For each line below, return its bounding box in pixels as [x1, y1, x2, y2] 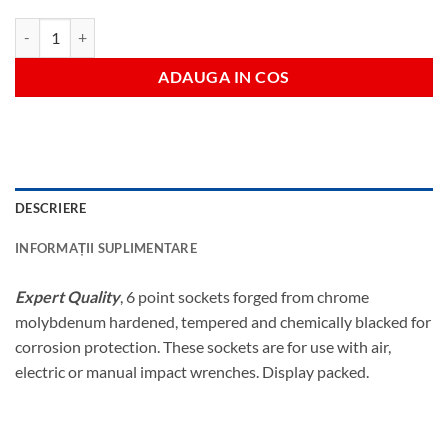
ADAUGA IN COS [158, 68, 290, 87]
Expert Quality [15, 286, 120, 306]
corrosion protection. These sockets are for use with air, [15, 336, 391, 356]
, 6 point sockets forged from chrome [120, 286, 369, 306]
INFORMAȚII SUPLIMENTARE [15, 239, 197, 256]
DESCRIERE [15, 199, 87, 216]
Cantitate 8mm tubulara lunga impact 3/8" [14, 19, 275, 37]
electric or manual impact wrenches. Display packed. [15, 361, 369, 381]
